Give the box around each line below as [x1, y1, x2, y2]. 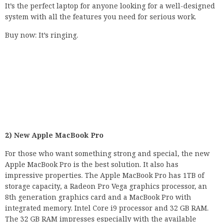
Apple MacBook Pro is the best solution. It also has [5, 160, 178, 169]
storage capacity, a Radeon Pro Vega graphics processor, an [5, 181, 207, 191]
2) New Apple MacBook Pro [5, 130, 104, 140]
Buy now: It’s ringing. [5, 30, 78, 40]
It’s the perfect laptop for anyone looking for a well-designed [5, 1, 215, 11]
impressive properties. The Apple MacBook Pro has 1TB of [5, 170, 204, 180]
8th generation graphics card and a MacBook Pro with [5, 192, 191, 202]
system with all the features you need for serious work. [5, 12, 196, 22]
